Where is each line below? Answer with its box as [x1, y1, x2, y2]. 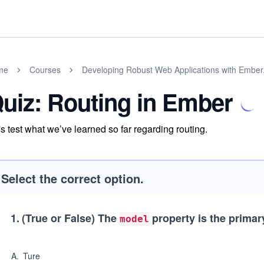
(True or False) [22, 210, 95, 226]
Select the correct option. [1, 170, 144, 187]
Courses [29, 64, 61, 75]
